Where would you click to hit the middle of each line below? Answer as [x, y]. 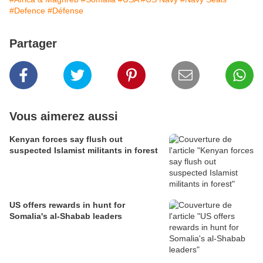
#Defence [27, 11]
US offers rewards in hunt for [67, 205]
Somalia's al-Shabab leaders [66, 216]
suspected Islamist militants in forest [84, 151]
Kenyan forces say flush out [66, 139]
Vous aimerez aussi [64, 117]
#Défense [65, 11]
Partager [33, 44]
